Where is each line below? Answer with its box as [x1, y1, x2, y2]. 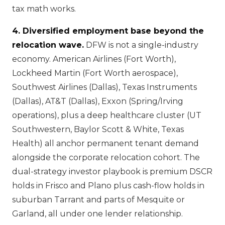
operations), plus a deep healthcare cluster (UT [12, 110, 201, 120]
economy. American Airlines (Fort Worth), [12, 54, 176, 64]
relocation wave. [12, 40, 84, 50]
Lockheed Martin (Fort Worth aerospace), [12, 68, 178, 78]
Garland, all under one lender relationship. [12, 209, 183, 218]
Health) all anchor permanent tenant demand [12, 139, 199, 148]
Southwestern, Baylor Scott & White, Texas [12, 125, 184, 134]
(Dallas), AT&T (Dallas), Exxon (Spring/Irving [12, 96, 183, 106]
